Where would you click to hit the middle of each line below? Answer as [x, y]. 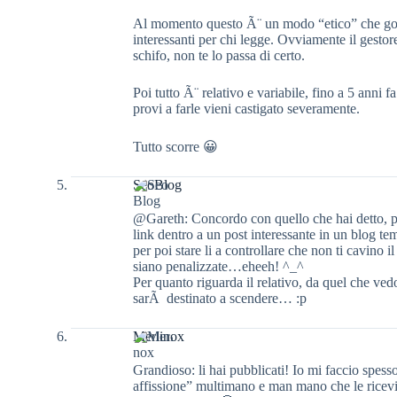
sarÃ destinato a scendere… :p [220, 298]
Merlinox [159, 336]
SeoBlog [157, 184]
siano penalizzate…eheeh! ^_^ [218, 266]
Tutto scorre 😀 [175, 146]
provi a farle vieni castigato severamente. [246, 108]
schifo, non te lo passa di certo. [219, 55]
